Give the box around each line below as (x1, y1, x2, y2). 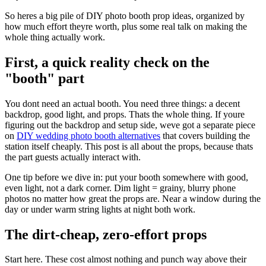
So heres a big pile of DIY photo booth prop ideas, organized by (5, 10, 245, 21)
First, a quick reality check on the (5, 54, 210, 70)
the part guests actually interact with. (5, 151, 141, 162)
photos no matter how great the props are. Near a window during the (5, 193, 261, 204)
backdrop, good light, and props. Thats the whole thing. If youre (5, 109, 245, 119)
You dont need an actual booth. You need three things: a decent (5, 98, 240, 109)
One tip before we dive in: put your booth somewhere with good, (5, 172, 248, 182)
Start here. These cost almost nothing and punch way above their (5, 254, 246, 265)
